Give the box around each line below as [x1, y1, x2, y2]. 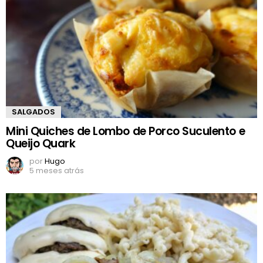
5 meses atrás [29, 164, 84, 176]
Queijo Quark [6, 135, 76, 151]
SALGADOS [12, 106, 55, 117]
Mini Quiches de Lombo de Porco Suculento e [6, 123, 245, 139]
